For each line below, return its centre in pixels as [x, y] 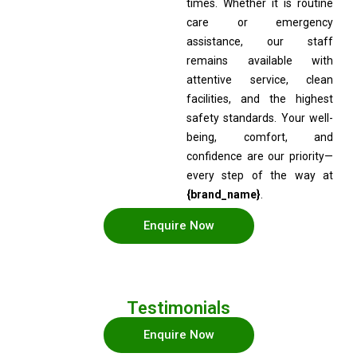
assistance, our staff [260, 42]
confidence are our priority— [260, 157]
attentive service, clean [260, 80]
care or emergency [260, 23]
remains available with [260, 61]
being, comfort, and [260, 137]
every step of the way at [260, 176]
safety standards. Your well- [260, 118]
